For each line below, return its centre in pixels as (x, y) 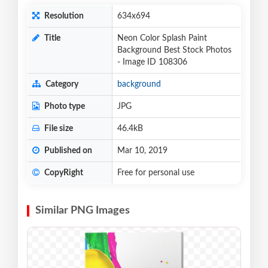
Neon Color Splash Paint (162, 39)
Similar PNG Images (83, 211)
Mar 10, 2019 (142, 151)
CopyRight (63, 173)
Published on (67, 151)
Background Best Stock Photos (174, 51)
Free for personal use (156, 173)
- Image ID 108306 (152, 63)
